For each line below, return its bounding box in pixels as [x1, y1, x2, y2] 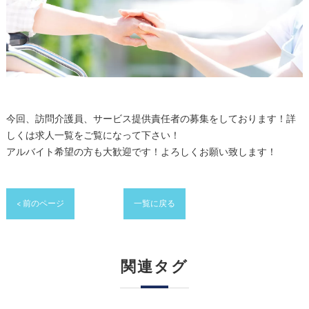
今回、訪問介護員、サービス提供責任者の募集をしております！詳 [6, 112, 296, 128]
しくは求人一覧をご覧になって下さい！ [6, 128, 180, 144]
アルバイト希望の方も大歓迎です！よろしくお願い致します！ [6, 145, 277, 161]
